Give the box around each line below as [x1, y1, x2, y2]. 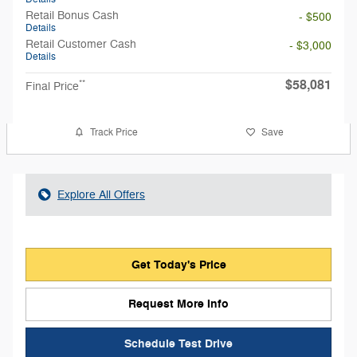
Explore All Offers [57, 188, 145, 202]
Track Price [89, 125, 138, 139]
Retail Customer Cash [25, 37, 136, 52]
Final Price [25, 80, 79, 94]
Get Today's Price [131, 257, 226, 273]
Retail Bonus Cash [25, 9, 119, 23]
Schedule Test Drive [124, 335, 233, 351]
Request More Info [128, 296, 229, 312]
